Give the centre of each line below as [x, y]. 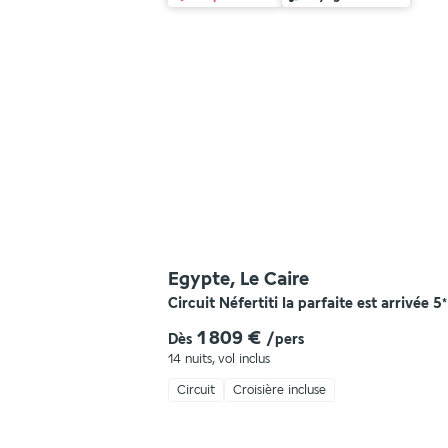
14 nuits [190, 359]
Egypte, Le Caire [238, 279]
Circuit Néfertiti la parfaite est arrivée [298, 303]
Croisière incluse [279, 390]
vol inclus [244, 359]
